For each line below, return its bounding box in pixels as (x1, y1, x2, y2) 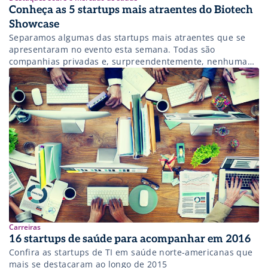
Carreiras (9, 222, 41, 233)
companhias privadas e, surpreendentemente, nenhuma (9, 56, 248, 68)
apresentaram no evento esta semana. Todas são (9, 44, 215, 56)
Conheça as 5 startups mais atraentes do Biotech (9, 4, 253, 17)
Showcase (9, 18, 59, 31)
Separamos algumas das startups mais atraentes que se (9, 32, 246, 44)
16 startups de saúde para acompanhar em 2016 (9, 233, 251, 246)
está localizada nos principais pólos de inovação (9, 68, 212, 80)
